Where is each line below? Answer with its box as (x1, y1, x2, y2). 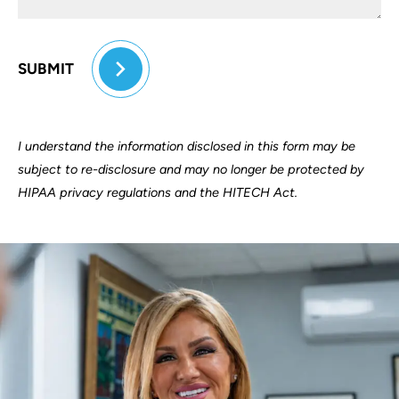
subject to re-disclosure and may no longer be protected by (18, 161, 364, 176)
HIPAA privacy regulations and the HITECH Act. (18, 184, 297, 199)
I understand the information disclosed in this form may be (18, 138, 355, 153)
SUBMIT (18, 60, 75, 78)
